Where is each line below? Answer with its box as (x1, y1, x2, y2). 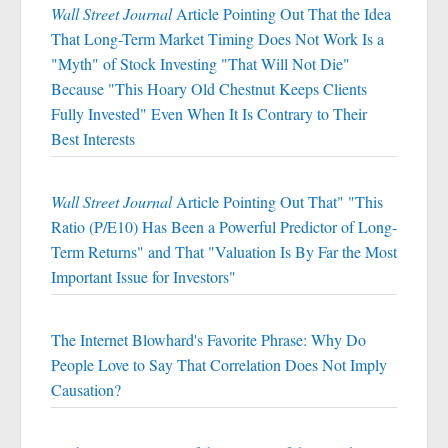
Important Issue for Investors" (51, 266, 236, 287)
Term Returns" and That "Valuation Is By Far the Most (51, 241, 397, 262)
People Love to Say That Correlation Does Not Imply (51, 354, 387, 375)
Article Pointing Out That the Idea (172, 3, 391, 24)
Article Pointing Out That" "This (172, 191, 383, 212)
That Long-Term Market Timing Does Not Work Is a (51, 28, 384, 49)
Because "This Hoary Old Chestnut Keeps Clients (51, 78, 367, 99)
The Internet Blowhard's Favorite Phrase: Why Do (51, 329, 366, 350)
